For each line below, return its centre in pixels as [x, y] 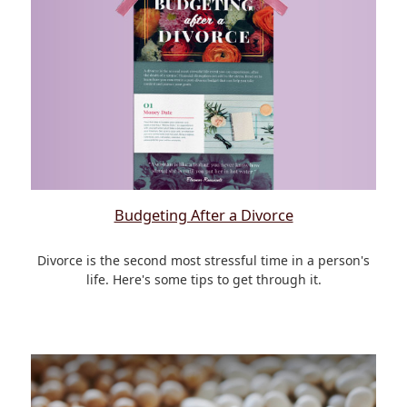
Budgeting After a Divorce [203, 215]
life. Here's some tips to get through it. [203, 279]
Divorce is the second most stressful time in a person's [203, 260]
